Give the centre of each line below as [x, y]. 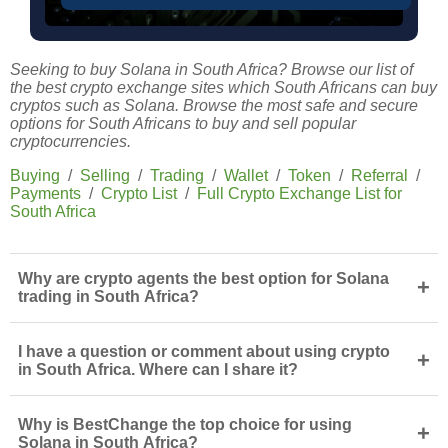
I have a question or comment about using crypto [204, 352]
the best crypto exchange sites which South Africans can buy [223, 88]
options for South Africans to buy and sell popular [183, 124]
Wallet [246, 176]
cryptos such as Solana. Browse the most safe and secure [214, 106]
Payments [45, 194]
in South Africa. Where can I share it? [158, 370]
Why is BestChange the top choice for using [185, 425]
